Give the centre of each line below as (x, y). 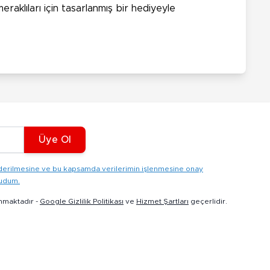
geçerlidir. (208, 201)
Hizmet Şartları (162, 201)
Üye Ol (55, 140)
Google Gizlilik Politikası (82, 201)
